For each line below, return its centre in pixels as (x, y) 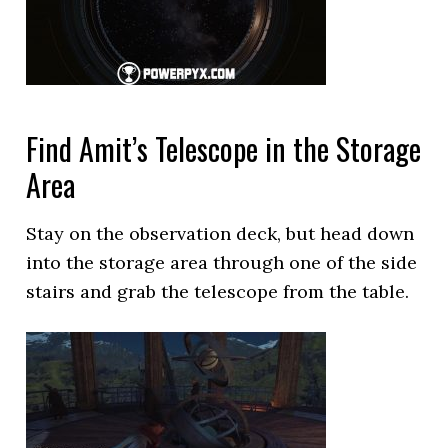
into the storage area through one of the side (222, 262)
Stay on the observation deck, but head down (220, 233)
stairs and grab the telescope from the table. (218, 291)
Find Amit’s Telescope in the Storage (224, 148)
